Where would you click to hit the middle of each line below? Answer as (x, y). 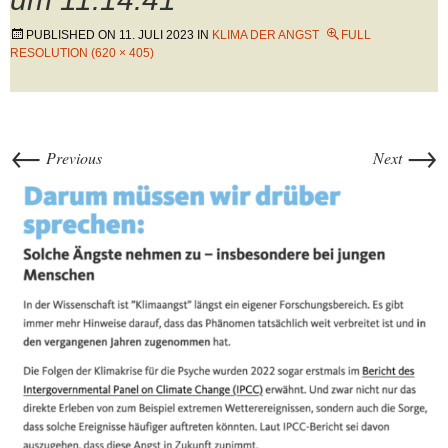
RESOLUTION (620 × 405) (82, 53)
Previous (72, 157)
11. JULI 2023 (156, 35)
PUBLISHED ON (72, 35)
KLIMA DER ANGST (265, 35)
